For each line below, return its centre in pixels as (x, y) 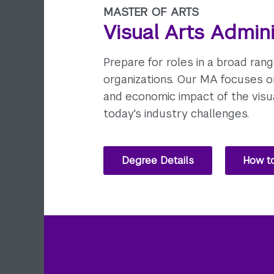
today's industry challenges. (176, 113)
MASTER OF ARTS (151, 12)
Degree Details (157, 160)
